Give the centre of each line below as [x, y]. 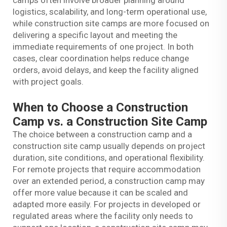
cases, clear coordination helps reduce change [101, 59]
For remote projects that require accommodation [107, 169]
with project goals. [48, 82]
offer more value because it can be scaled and [100, 193]
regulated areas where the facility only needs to [103, 216]
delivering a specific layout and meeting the [95, 35]
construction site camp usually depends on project [109, 146]
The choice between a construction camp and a [102, 135]
